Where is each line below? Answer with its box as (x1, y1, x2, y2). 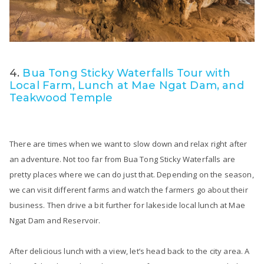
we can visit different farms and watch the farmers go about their (9, 184, 248, 195)
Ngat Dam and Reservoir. (9, 214, 101, 226)
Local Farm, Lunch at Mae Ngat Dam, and (9, 78, 244, 92)
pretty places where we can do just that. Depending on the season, (9, 169, 254, 180)
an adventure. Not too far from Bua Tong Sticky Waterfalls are (9, 153, 236, 164)
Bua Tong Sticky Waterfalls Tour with (22, 66, 230, 80)
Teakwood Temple (9, 91, 113, 104)
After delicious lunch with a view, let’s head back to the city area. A (9, 245, 250, 256)
